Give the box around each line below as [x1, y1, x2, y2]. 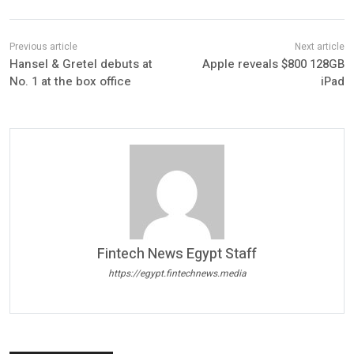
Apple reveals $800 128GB [201, 55, 345, 73]
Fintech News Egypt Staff [97, 243, 257, 265]
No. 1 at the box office [9, 72, 131, 90]
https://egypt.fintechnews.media [107, 266, 247, 281]
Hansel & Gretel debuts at [9, 55, 153, 73]
